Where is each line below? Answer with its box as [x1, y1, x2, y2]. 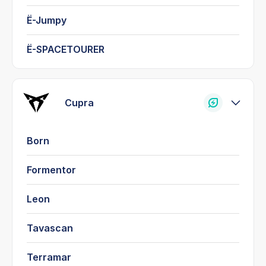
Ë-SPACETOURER [27, 43, 104, 55]
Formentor [27, 163, 76, 176]
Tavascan [27, 221, 73, 234]
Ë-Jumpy [27, 14, 66, 26]
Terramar [27, 251, 71, 263]
